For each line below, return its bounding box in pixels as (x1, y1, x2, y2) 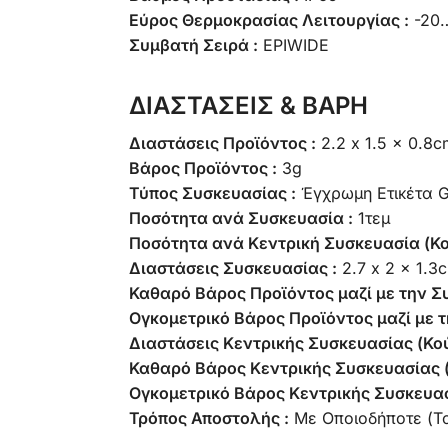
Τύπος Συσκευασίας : (128, 183, 296, 204)
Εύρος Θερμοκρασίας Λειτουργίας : (128, 10, 409, 31)
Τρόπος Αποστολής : (128, 408, 289, 429)
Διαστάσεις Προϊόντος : (128, 133, 316, 154)
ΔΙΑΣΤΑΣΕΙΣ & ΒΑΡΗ (128, 91, 368, 121)
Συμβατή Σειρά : (128, 35, 258, 56)
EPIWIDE (262, 35, 329, 56)
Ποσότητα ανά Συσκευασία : (128, 208, 353, 229)
